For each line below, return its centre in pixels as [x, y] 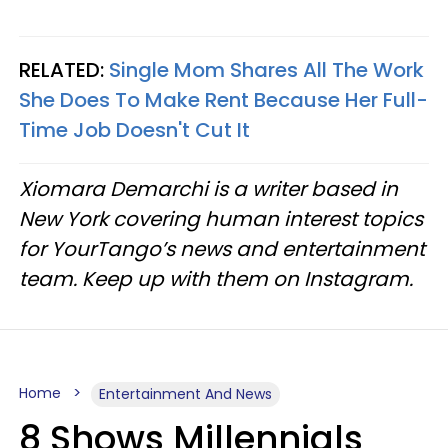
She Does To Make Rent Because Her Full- [223, 99]
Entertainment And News [185, 393]
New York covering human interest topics [221, 218]
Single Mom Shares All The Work [266, 69]
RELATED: [64, 69]
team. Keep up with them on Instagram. [216, 278]
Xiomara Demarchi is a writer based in [208, 188]
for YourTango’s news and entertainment [222, 248]
